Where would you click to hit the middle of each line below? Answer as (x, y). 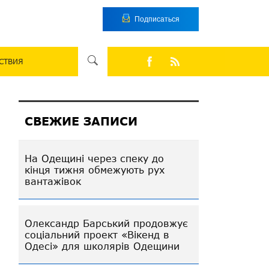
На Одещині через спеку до (94, 158)
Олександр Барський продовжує (106, 223)
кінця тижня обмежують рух (95, 169)
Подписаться (157, 19)
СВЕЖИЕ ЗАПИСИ (81, 121)
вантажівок (53, 181)
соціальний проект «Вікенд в (97, 234)
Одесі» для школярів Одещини (102, 246)
